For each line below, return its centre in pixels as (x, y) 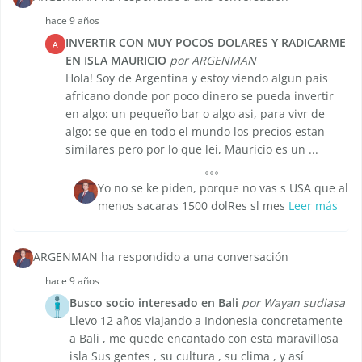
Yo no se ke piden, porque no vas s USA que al (223, 188)
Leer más (313, 206)
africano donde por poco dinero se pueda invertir (200, 96)
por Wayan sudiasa (293, 303)
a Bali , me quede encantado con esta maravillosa (204, 339)
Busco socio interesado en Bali (154, 303)
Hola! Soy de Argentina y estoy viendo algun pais (197, 78)
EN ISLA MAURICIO (116, 61)
